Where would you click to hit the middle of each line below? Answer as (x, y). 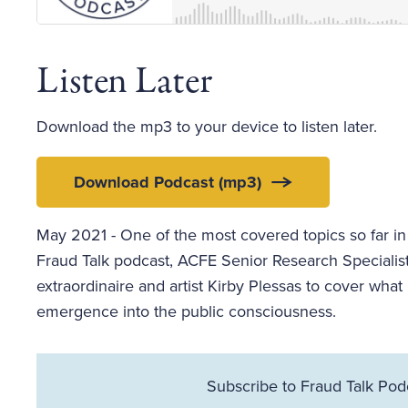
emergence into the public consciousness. (186, 311)
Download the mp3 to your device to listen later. (207, 127)
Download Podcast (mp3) (167, 182)
